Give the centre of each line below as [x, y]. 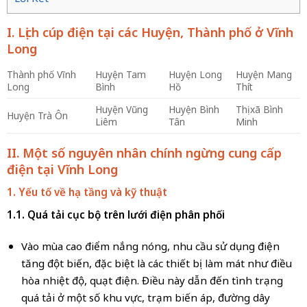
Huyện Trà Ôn [37, 115]
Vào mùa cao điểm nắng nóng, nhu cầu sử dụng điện [150, 246]
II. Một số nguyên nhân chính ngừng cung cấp [144, 152]
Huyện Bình [194, 109]
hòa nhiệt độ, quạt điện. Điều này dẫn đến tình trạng [152, 281]
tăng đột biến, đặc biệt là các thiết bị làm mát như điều [156, 263]
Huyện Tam [120, 74]
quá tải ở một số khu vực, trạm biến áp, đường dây [145, 298]
